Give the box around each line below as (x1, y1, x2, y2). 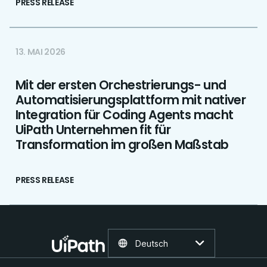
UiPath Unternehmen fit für (15, 121, 171, 138)
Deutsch (135, 238, 168, 249)
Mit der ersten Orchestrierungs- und (15, 76, 226, 94)
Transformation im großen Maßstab (15, 136, 229, 153)
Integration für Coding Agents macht (15, 106, 234, 123)
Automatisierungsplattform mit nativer (15, 91, 246, 108)
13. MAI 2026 (15, 46, 66, 58)
